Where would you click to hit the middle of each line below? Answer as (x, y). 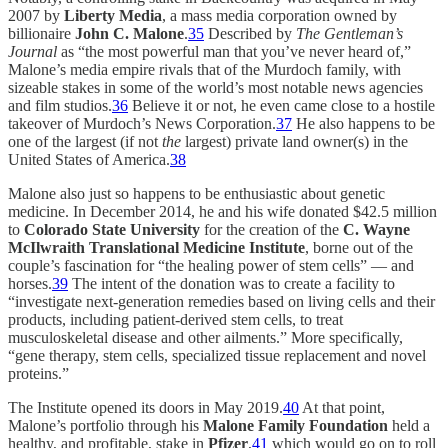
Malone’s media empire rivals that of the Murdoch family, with (204, 69)
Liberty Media (113, 15)
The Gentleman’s (349, 33)
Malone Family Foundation (297, 425)
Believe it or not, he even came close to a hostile (281, 105)
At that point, (342, 407)
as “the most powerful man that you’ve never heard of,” (234, 51)
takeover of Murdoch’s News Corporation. (142, 123)
